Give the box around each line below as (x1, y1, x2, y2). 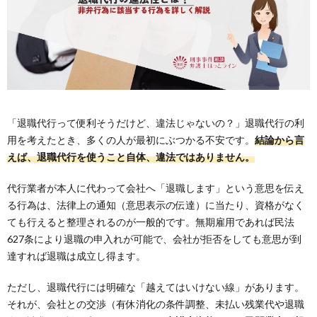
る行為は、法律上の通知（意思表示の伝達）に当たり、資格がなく (7, 198, 304, 211)
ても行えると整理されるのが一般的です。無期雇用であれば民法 (7, 215, 294, 228)
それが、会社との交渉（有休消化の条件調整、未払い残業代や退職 (7, 297, 304, 310)
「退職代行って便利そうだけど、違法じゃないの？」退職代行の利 (7, 116, 304, 129)
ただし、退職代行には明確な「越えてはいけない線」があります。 (7, 280, 304, 293)
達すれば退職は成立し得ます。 (7, 249, 146, 262)
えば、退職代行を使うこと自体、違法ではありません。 (7, 150, 255, 163)
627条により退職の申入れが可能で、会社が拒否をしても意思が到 (7, 232, 301, 245)
